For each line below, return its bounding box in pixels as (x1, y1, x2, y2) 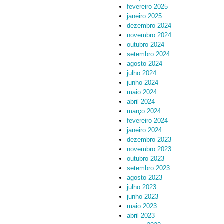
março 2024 (127, 107, 161, 115)
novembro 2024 (127, 31, 171, 39)
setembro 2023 (127, 164, 170, 172)
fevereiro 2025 (127, 3, 168, 10)
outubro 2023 (127, 155, 164, 162)
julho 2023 (127, 183, 156, 191)
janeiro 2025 (127, 12, 162, 20)
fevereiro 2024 (127, 117, 168, 124)
